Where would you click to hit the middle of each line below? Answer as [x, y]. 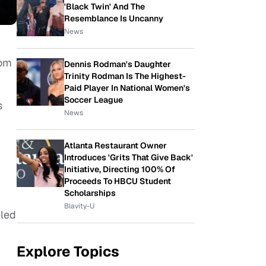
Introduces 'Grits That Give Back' [129, 157]
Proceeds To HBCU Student [118, 181]
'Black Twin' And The [104, 7]
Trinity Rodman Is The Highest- [125, 76]
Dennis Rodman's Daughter [118, 64]
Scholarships [90, 193]
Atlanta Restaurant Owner [115, 145]
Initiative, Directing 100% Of [120, 169]
